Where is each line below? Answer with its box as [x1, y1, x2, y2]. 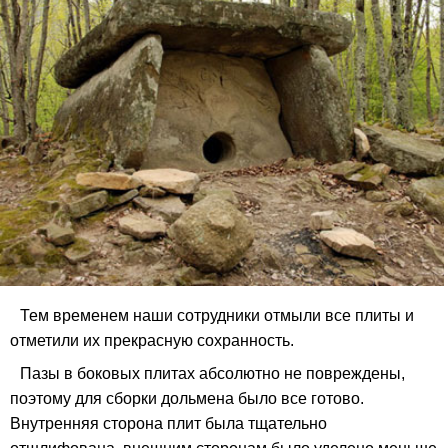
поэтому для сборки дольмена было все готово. [10, 390, 364, 408]
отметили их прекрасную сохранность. [10, 332, 294, 350]
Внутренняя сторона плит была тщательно [10, 415, 327, 433]
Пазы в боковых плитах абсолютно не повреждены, [20, 365, 405, 383]
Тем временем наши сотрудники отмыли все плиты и [20, 307, 414, 325]
